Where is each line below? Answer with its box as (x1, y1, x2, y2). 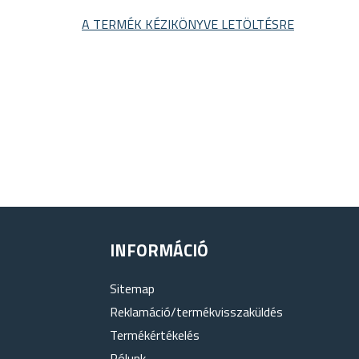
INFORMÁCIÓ (110, 237, 208, 263)
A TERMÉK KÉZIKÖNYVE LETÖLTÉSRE (82, 14, 294, 34)
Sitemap (110, 279, 155, 298)
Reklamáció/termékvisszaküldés (110, 302, 283, 321)
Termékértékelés (110, 325, 200, 345)
